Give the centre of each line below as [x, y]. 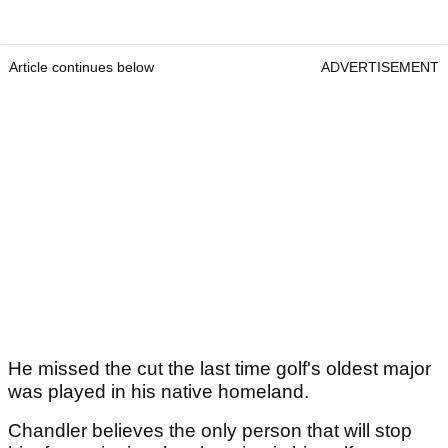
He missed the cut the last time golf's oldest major [219, 369]
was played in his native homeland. [161, 392]
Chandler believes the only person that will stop [210, 431]
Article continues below [81, 67]
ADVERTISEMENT [380, 67]
